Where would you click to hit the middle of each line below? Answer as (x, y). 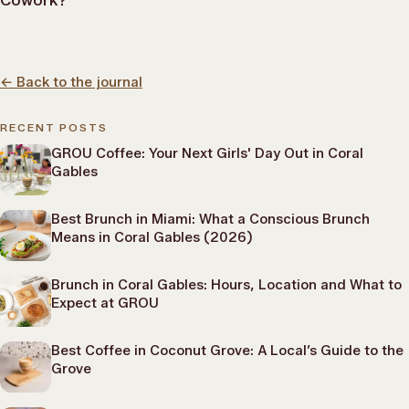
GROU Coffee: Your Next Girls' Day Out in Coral (207, 153)
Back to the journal (79, 82)
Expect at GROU (105, 303)
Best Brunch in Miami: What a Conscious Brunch (210, 219)
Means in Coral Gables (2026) (152, 237)
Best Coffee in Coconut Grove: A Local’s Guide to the (227, 351)
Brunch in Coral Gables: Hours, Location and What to (226, 285)
